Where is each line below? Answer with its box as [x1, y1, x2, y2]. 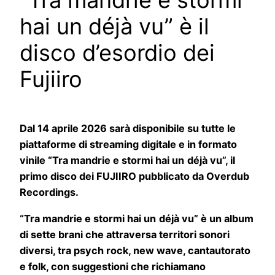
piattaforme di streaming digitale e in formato [20, 138, 237, 151]
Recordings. [20, 186, 79, 199]
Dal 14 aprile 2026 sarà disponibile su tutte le [20, 122, 236, 135]
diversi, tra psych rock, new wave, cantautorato [20, 244, 250, 257]
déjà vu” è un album [159, 212, 254, 225]
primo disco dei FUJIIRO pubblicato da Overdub [20, 170, 249, 183]
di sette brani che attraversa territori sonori [20, 228, 230, 241]
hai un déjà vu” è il [20, 13, 209, 41]
